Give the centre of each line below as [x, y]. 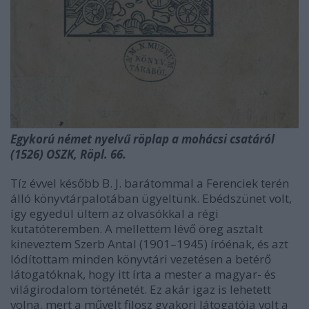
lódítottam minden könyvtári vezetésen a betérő [141, 259]
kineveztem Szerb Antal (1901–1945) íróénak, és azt [149, 243]
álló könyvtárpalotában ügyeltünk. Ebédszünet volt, [151, 198]
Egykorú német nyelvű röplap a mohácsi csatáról [142, 139]
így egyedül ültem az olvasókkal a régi [114, 213]
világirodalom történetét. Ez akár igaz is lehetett [141, 289]
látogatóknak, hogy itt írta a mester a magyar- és [143, 274]
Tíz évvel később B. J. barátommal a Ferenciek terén [150, 183]
